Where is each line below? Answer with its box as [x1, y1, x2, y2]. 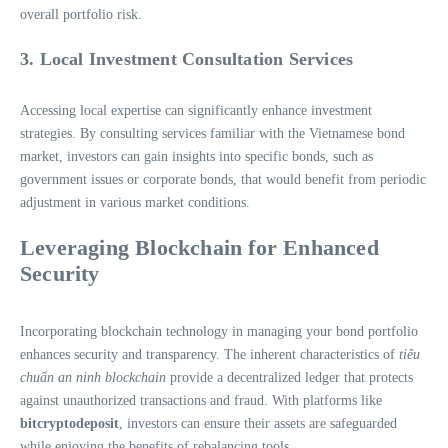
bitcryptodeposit [20, 415, 119, 431]
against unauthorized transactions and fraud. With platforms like [20, 392, 382, 408]
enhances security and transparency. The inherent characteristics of [20, 346, 399, 362]
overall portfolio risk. [20, 6, 142, 22]
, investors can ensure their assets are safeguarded [119, 415, 397, 431]
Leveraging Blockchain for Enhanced [20, 234, 379, 260]
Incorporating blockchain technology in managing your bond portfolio [20, 323, 418, 339]
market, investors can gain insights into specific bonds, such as [20, 148, 373, 164]
